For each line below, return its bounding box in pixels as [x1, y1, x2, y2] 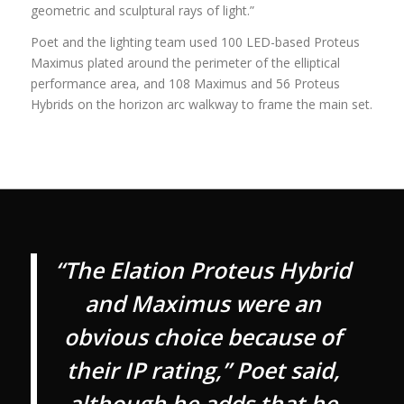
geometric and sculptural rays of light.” [30, 2, 254, 20]
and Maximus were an [85, 289, 322, 319]
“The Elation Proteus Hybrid [55, 255, 352, 286]
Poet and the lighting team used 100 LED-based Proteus [30, 33, 360, 51]
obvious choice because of [64, 322, 343, 353]
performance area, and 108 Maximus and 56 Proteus [30, 75, 340, 93]
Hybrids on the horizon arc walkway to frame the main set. [30, 96, 372, 114]
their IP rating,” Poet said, [66, 355, 340, 386]
